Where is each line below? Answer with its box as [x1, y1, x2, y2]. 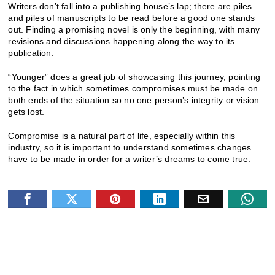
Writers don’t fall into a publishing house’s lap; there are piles [8, 1, 252, 12]
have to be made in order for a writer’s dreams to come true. [8, 154, 251, 165]
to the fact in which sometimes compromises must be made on [8, 83, 258, 94]
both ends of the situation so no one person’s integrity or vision [8, 95, 260, 106]
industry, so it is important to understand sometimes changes [8, 142, 252, 153]
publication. [8, 48, 54, 58]
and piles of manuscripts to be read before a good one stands [8, 13, 255, 23]
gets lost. [8, 107, 45, 117]
